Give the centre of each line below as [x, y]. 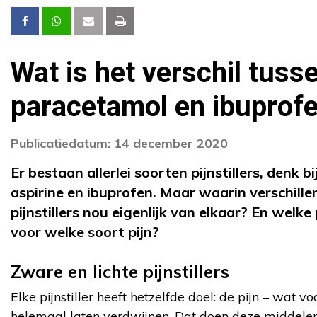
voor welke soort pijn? [87, 231]
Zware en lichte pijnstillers [120, 271]
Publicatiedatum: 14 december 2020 [119, 143]
